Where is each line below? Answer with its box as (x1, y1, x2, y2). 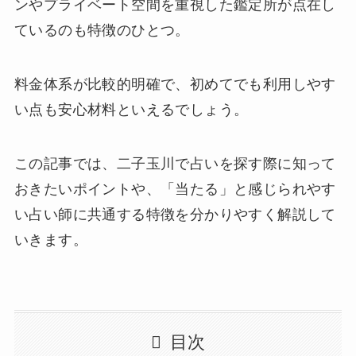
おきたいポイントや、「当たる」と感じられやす (14, 181, 336, 198)
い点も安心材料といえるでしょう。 (14, 102, 249, 118)
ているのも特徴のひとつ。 (14, 22, 190, 39)
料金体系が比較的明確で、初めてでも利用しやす (14, 76, 336, 93)
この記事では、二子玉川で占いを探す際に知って (14, 156, 336, 172)
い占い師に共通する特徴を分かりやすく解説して (14, 207, 336, 223)
